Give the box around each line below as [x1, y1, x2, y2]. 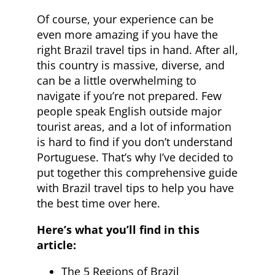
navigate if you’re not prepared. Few [37, 88, 222, 103]
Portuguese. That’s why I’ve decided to [37, 150, 233, 165]
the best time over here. [37, 196, 160, 211]
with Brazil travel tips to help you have [37, 180, 234, 195]
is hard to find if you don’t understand [37, 134, 233, 149]
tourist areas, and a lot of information [37, 119, 231, 134]
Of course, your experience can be [37, 12, 214, 26]
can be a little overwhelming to [37, 73, 196, 88]
